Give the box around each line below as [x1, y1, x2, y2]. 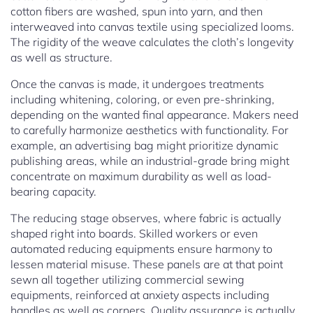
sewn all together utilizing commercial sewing [10, 272, 245, 287]
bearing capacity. [10, 184, 96, 199]
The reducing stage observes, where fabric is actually [10, 211, 281, 226]
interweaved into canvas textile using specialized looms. [10, 20, 294, 34]
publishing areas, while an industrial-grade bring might [10, 154, 289, 168]
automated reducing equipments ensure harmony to [10, 242, 272, 256]
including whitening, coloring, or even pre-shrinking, [10, 92, 275, 107]
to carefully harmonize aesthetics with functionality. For [10, 123, 289, 138]
